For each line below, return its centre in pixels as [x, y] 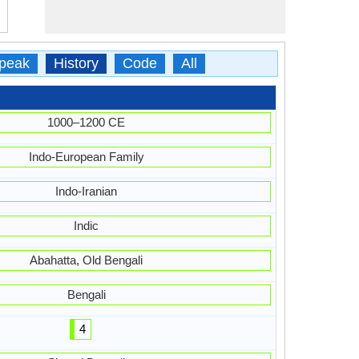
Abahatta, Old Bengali [87, 260]
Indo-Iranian [87, 191]
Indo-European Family [86, 157]
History [76, 63]
